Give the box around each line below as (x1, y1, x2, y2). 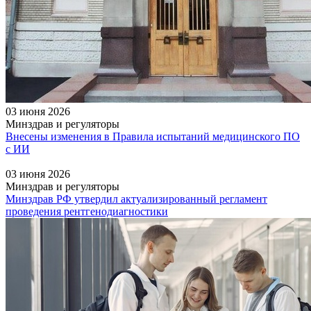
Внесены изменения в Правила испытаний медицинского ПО (6, 130, 300, 142)
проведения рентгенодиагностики (6, 205, 168, 217)
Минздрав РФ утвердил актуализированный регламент (6, 192, 267, 205)
